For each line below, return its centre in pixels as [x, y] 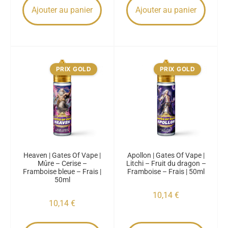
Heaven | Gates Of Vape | [62, 155]
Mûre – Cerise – [62, 163]
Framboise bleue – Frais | [62, 172]
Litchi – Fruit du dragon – [166, 163]
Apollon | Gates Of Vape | [166, 155]
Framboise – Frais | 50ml [166, 172]
